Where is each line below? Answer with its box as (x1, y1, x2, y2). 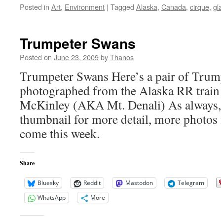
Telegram (178, 179, 204, 187)
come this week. (20, 125, 100, 142)
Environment (65, 1, 105, 12)
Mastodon (125, 179, 153, 187)
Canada (161, 1, 186, 12)
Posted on (20, 52, 52, 62)
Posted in (20, 1, 49, 12)
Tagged (110, 1, 134, 12)
